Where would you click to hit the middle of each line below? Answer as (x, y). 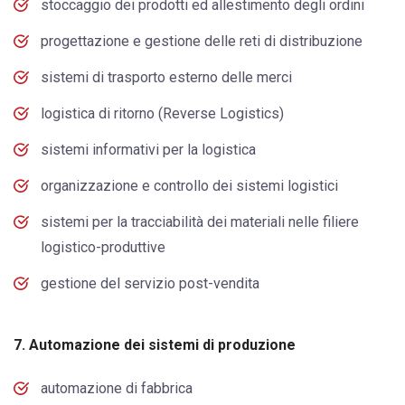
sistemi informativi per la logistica (148, 149)
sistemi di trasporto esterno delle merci (166, 77)
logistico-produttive (103, 247)
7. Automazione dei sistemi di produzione (155, 344)
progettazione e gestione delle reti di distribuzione (202, 41)
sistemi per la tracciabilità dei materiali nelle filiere (200, 221)
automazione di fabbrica (117, 388)
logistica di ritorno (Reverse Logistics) (162, 113)
